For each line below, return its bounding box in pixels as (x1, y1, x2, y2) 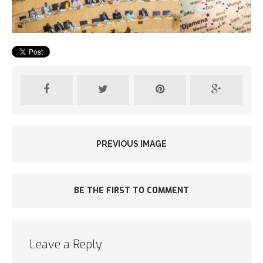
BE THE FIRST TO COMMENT (74, 185, 189, 197)
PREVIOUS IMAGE (96, 139, 167, 149)
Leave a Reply (29, 237, 102, 253)
